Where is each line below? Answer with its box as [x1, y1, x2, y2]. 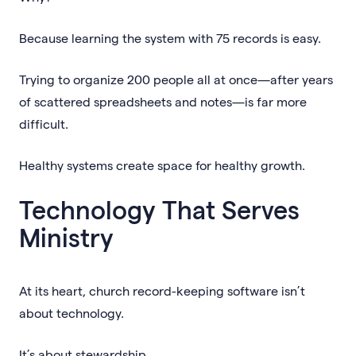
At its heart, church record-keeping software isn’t [19, 282, 305, 298]
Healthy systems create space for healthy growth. [19, 157, 305, 172]
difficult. [19, 115, 68, 131]
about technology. [19, 304, 124, 320]
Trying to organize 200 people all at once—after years [19, 71, 333, 87]
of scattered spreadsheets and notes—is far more [19, 93, 307, 109]
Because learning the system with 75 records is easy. [19, 29, 321, 45]
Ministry [19, 221, 114, 252]
